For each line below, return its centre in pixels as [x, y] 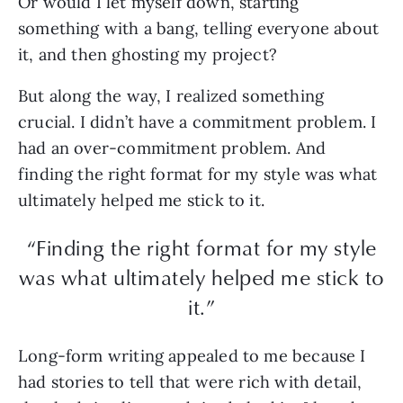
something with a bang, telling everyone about [199, 28]
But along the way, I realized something [171, 95]
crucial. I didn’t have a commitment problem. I [197, 121]
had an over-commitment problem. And [172, 148]
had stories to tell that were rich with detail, [190, 381]
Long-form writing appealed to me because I [192, 355]
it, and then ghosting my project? [148, 54]
